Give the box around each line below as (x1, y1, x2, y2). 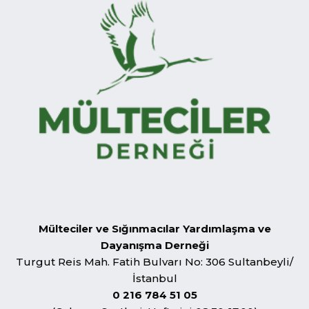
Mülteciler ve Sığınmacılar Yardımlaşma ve (38, 221, 271, 235)
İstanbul (132, 271, 177, 285)
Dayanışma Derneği (100, 238, 209, 252)
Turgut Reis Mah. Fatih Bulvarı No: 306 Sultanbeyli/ (16, 255, 293, 268)
